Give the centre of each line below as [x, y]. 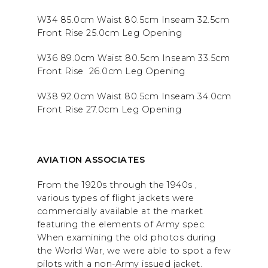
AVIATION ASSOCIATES [91, 160]
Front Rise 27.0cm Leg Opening [109, 110]
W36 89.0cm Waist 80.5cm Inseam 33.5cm [133, 58]
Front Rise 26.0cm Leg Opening [111, 71]
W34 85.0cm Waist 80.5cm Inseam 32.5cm [133, 20]
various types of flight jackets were [115, 198]
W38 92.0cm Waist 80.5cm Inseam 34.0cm [134, 97]
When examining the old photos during [126, 238]
